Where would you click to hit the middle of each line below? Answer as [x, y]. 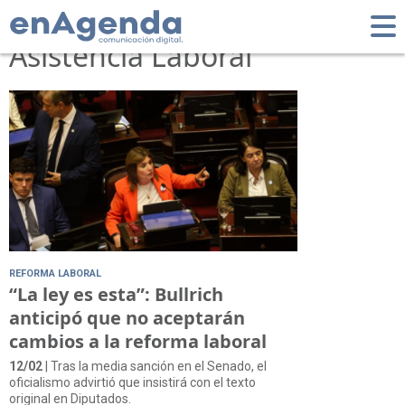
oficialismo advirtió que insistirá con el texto [132, 382]
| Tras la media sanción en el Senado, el [155, 366]
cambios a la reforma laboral [138, 341]
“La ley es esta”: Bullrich [116, 294]
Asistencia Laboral [131, 56]
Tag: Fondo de [104, 24]
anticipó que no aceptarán [127, 317]
